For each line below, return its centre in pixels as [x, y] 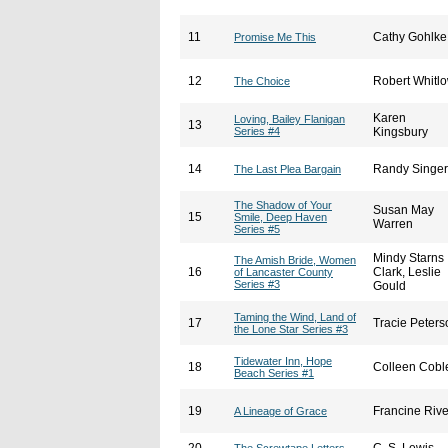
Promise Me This [275, 37]
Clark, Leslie [407, 272]
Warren [393, 224]
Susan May [403, 210]
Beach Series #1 [274, 373]
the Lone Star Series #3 [291, 329]
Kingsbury [400, 132]
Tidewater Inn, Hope [283, 361]
